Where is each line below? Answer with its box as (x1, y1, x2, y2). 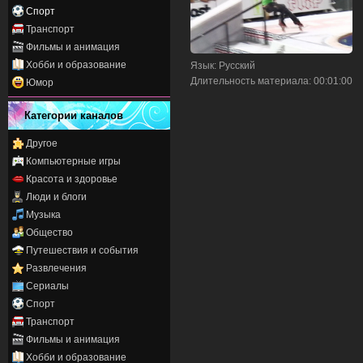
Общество (26, 226, 73, 238)
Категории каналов (24, 109, 123, 122)
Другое (26, 137, 58, 149)
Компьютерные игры (26, 155, 121, 167)
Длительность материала (190, 75, 309, 88)
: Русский (214, 60, 255, 72)
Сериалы (26, 280, 69, 292)
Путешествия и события (26, 244, 139, 256)
